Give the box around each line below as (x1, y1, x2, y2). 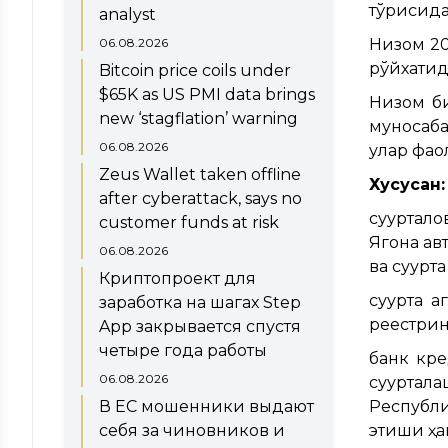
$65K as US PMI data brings (99, 84, 315, 104)
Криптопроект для (99, 268, 256, 288)
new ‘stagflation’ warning (99, 108, 298, 128)
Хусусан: (368, 174, 445, 194)
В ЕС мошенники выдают (99, 396, 314, 416)
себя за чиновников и (99, 420, 285, 440)
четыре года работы (99, 340, 267, 360)
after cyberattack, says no (99, 188, 302, 208)
